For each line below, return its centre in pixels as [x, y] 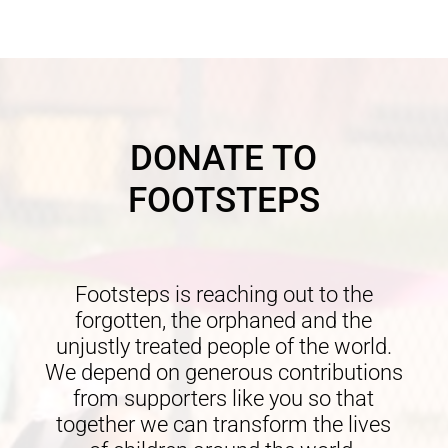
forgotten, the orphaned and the [224, 321]
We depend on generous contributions [223, 373]
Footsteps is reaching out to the [223, 295]
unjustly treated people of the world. [223, 347]
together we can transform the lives [224, 425]
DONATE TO [224, 159]
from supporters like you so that [224, 399]
